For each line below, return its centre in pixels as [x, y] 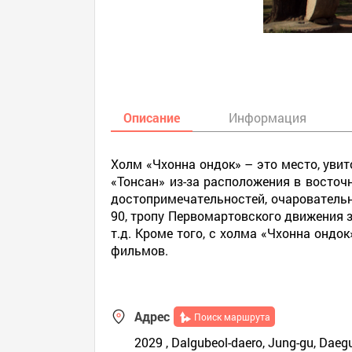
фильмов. [140, 250]
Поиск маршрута [233, 317]
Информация [268, 117]
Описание [152, 117]
